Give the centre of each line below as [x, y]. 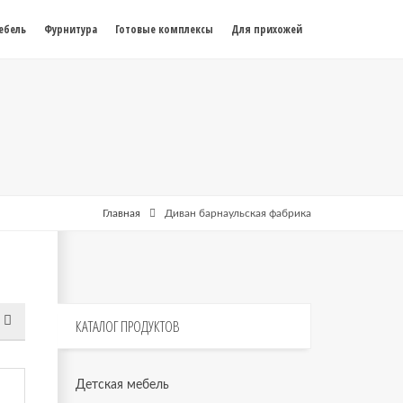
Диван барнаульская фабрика [238, 213]
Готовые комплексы [164, 29]
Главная [121, 213]
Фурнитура [71, 29]
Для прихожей [267, 29]
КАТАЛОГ [96, 326]
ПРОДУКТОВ [148, 326]
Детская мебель [122, 385]
